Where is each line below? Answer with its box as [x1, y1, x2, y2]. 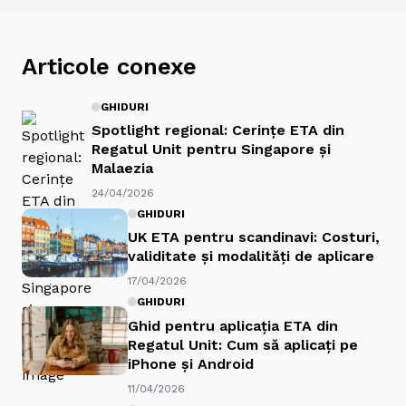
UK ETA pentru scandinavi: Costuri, [128, 228, 380, 246]
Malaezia [92, 159, 153, 178]
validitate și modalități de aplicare [128, 247, 374, 266]
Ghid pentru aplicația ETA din [128, 316, 338, 334]
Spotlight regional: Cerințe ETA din [92, 121, 344, 140]
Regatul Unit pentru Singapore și [92, 140, 331, 159]
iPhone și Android [128, 354, 254, 372]
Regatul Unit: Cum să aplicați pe [128, 335, 358, 353]
